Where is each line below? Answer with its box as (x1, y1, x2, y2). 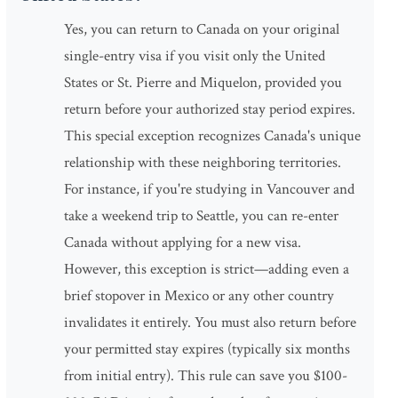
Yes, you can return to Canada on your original (64, 20, 339, 39)
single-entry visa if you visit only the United (64, 46, 325, 66)
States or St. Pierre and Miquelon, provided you (64, 73, 342, 92)
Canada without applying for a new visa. (64, 233, 301, 252)
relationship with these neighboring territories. (64, 153, 341, 172)
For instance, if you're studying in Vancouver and (64, 179, 354, 199)
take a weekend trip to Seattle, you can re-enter (64, 206, 338, 226)
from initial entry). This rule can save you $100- (64, 366, 347, 386)
